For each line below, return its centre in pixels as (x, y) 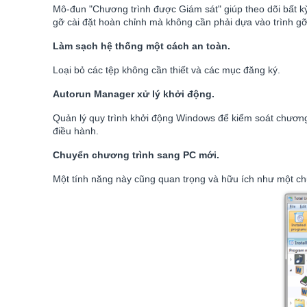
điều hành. (76, 131)
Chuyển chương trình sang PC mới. (136, 155)
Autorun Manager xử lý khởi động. (134, 94)
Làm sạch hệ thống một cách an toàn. (142, 46)
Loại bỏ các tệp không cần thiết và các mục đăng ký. (167, 70)
